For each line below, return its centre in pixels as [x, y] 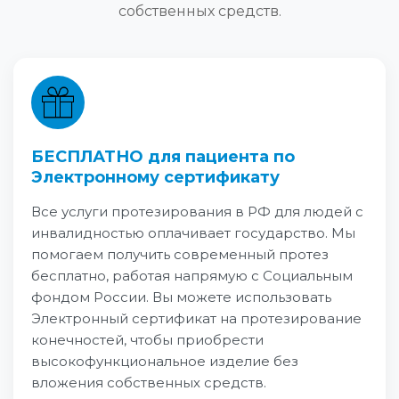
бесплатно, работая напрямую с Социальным [192, 275]
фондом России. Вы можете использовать [181, 297]
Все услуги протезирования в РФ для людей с [197, 211]
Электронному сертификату [155, 177]
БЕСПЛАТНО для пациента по [163, 156]
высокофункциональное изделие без [165, 361]
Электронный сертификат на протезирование [196, 318]
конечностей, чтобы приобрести [147, 339]
